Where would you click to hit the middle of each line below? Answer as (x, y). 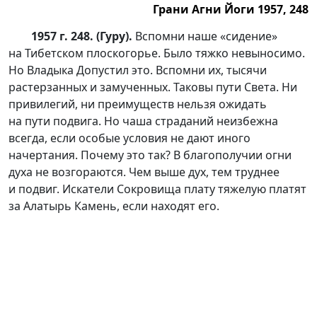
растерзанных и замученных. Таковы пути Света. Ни (153, 87)
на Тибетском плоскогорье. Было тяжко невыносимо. (157, 53)
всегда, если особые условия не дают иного (129, 138)
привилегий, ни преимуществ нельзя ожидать (138, 104)
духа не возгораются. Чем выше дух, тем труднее (144, 172)
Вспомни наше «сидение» (205, 36)
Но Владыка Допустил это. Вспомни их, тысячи (138, 70)
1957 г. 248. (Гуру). (82, 36)
